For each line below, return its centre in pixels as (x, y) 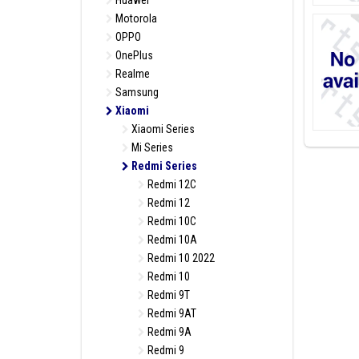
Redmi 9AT (171, 313)
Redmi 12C (171, 184)
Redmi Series (163, 166)
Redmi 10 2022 (180, 258)
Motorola (135, 18)
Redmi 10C (171, 221)
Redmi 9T (167, 295)
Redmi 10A (171, 240)
